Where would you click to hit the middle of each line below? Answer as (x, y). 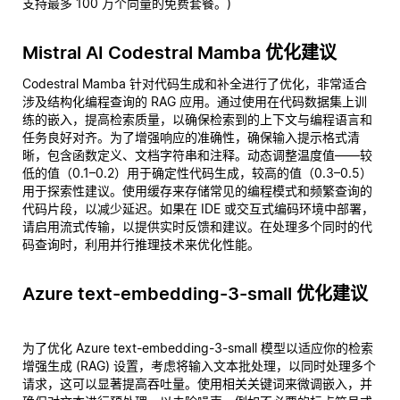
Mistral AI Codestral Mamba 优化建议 (179, 53)
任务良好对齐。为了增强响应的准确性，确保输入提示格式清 (191, 137)
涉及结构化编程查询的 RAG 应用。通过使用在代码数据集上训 (195, 101)
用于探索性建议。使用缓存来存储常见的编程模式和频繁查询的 (197, 191)
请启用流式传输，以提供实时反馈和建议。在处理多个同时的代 (197, 226)
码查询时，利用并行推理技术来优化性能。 (141, 244)
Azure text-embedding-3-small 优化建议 (195, 294)
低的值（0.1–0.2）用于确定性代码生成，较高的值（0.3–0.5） (197, 173)
